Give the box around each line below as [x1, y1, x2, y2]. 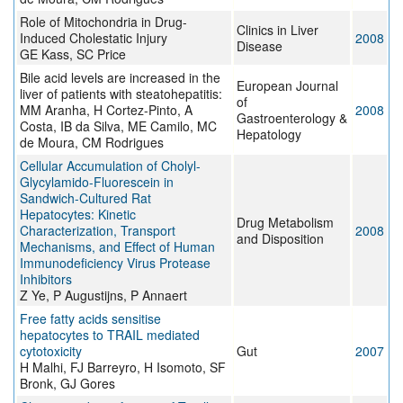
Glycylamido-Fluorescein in [20, 173, 174, 192]
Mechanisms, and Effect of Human [20, 237, 215, 256]
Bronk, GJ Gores [20, 374, 115, 393]
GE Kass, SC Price [20, 45, 126, 64]
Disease [237, 37, 282, 56]
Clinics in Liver [237, 21, 318, 40]
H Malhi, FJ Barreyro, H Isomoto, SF [20, 358, 226, 377]
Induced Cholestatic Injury [20, 29, 167, 48]
